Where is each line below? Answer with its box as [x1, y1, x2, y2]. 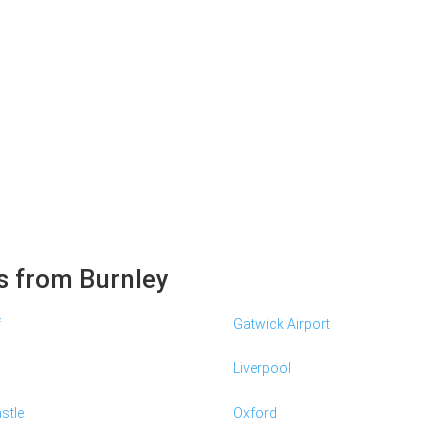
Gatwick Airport [232, 315, 330, 332]
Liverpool [232, 360, 291, 377]
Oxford [232, 404, 277, 421]
